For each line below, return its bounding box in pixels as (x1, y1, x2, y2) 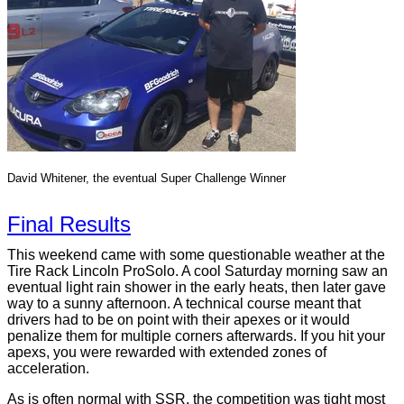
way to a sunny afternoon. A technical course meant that (7, 296, 361, 311)
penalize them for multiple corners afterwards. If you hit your (7, 328, 385, 344)
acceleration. (7, 361, 89, 376)
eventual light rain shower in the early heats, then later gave (7, 280, 386, 295)
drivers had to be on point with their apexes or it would (7, 312, 350, 327)
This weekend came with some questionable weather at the (7, 247, 385, 262)
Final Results (7, 212, 131, 236)
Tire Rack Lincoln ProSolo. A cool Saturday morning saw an (7, 263, 388, 279)
